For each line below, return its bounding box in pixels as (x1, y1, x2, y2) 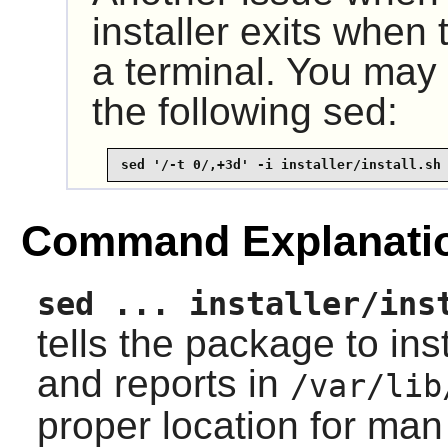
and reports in (36, 361, 290, 405)
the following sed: (91, 89, 398, 133)
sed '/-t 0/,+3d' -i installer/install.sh (120, 157, 441, 173)
